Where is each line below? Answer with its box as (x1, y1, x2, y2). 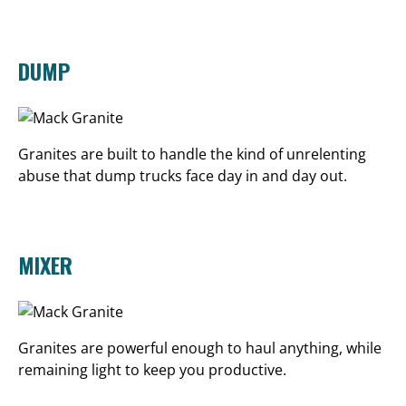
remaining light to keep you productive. (18, 359, 286, 380)
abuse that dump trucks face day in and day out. (18, 166, 347, 187)
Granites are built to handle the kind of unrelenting (18, 144, 366, 165)
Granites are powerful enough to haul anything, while (18, 337, 382, 358)
